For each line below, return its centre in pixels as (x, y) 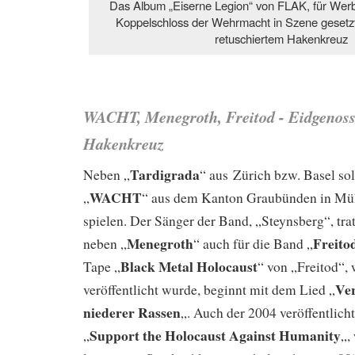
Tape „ (102, 267)
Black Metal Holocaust (189, 267)
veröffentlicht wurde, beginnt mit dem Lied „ (209, 290)
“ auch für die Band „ (253, 244)
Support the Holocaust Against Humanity (215, 336)
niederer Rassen (132, 313)
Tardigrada (165, 175)
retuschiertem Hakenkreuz (282, 39)
